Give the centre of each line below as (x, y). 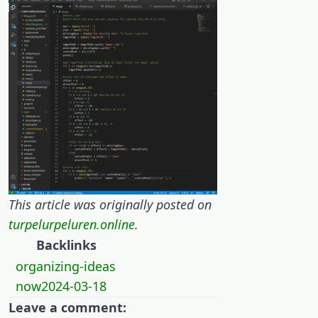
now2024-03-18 (61, 286)
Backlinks (66, 245)
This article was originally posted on (110, 205)
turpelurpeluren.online (72, 225)
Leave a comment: (67, 308)
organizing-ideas (66, 267)
